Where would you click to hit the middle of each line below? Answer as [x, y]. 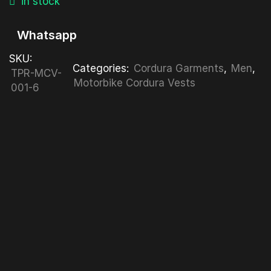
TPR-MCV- [36, 73]
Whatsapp [47, 35]
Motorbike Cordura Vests [135, 83]
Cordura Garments [179, 68]
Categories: [103, 68]
